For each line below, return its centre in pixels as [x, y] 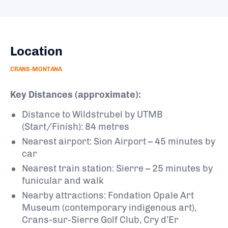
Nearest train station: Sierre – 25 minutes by [117, 168]
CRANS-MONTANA [36, 69]
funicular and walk [63, 180]
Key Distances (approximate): [76, 94]
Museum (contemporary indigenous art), [109, 207]
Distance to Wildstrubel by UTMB [92, 114]
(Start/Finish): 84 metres [76, 126]
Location [36, 51]
